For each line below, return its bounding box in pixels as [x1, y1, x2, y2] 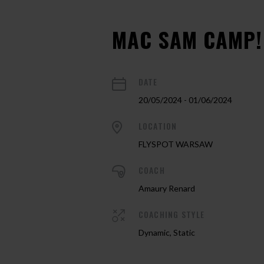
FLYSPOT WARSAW [138, 139, 213, 149]
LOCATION [138, 120, 177, 132]
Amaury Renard [138, 183, 195, 193]
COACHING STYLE [138, 208, 205, 220]
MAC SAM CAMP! [111, 24, 262, 55]
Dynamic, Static [138, 227, 195, 237]
